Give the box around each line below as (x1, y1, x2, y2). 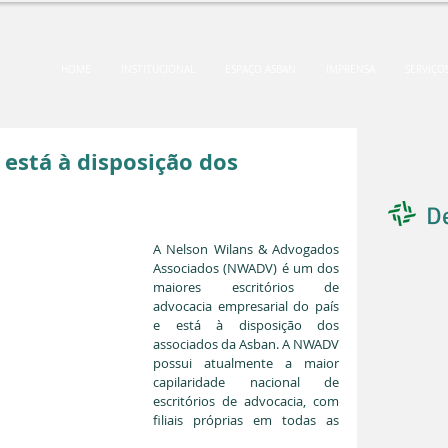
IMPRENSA (326, 63, 375, 76)
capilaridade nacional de (153, 373, 339, 391)
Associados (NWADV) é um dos (153, 259, 339, 277)
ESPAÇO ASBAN (225, 63, 296, 76)
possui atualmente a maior (153, 354, 339, 372)
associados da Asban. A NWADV (153, 335, 339, 353)
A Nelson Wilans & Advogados (153, 240, 339, 258)
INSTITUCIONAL (121, 63, 195, 76)
